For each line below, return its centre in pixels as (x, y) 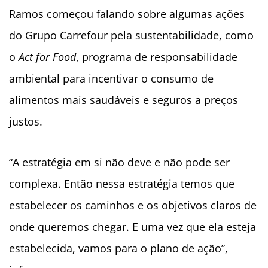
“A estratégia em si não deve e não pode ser (119, 162)
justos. (26, 122)
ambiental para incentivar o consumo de (111, 79)
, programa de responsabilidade (157, 57)
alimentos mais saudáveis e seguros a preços (124, 100)
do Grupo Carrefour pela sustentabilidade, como (131, 36)
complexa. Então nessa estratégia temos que (122, 184)
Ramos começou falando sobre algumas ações (127, 14)
